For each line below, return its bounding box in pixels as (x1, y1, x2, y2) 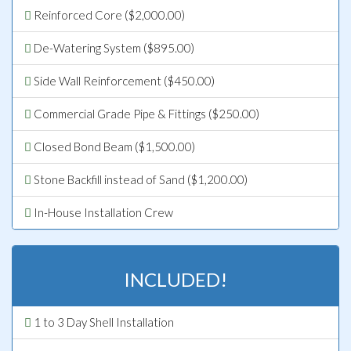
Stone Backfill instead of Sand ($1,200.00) (31, 172, 248, 186)
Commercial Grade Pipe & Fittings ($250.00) (31, 106, 259, 121)
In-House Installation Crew (31, 204, 173, 219)
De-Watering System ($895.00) (31, 40, 194, 55)
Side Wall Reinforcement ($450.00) (31, 73, 215, 88)
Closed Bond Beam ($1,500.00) (31, 139, 195, 154)
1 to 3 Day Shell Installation (31, 314, 174, 329)
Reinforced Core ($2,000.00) (31, 7, 185, 22)
